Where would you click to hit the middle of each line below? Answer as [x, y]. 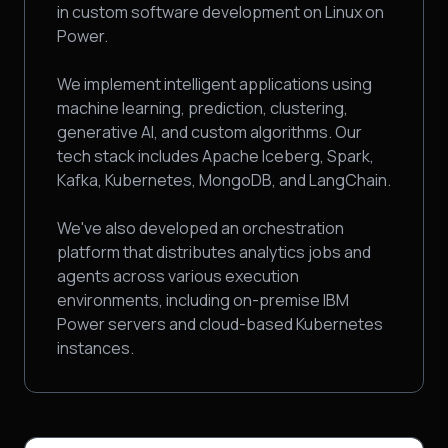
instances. [95, 347]
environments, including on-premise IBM [203, 299]
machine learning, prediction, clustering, [202, 107]
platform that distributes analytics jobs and [214, 251]
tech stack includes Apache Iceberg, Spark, [215, 155]
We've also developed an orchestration [200, 227]
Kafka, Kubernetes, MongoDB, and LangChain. [224, 179]
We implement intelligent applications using [214, 83]
